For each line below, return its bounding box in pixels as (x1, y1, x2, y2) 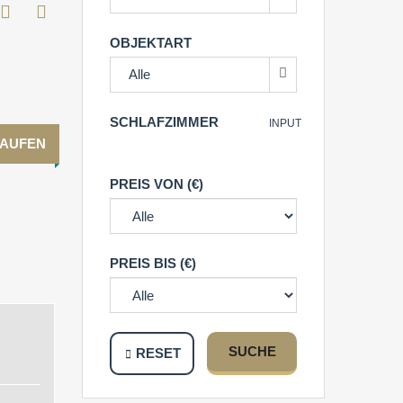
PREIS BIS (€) (110, 255, 196, 271)
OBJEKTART (110, 35, 192, 50)
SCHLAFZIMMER (110, 114, 219, 130)
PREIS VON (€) (110, 176, 203, 192)
